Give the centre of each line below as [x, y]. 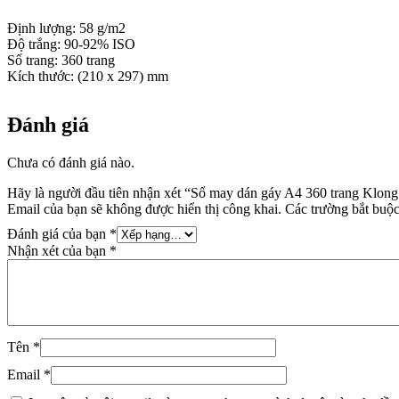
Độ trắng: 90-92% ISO [71, 45]
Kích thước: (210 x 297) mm [88, 77]
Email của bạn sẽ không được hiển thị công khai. [144, 209]
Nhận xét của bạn [58, 251]
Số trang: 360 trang [61, 61]
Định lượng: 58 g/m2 [66, 28]
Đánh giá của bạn [58, 234]
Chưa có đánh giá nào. [71, 163]
